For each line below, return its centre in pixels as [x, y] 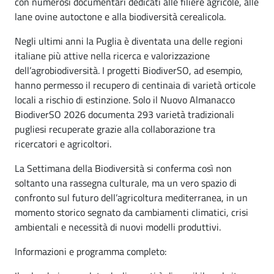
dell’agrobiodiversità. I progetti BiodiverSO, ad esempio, [129, 70]
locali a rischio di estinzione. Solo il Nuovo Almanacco [125, 99]
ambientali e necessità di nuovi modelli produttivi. [118, 227]
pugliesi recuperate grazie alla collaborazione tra [115, 129]
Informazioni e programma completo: [91, 251]
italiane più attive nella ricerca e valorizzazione [112, 55]
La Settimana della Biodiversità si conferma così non [123, 168]
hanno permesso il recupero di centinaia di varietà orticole [135, 85]
